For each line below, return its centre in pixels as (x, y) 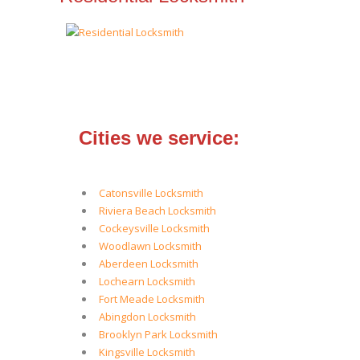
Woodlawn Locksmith (150, 246)
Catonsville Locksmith (151, 193)
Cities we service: (159, 138)
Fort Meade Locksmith (152, 299)
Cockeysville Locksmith (154, 228)
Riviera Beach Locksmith (157, 211)
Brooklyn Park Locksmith (158, 334)
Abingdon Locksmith (147, 317)
